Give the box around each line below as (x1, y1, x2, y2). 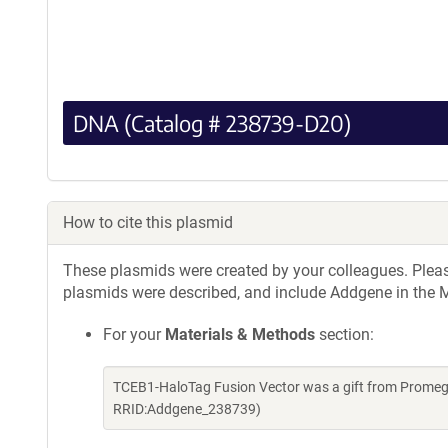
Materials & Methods (165, 324, 315, 344)
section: (315, 324, 374, 344)
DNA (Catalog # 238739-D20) (73, 108, 351, 137)
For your (103, 324, 165, 344)
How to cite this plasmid (63, 212, 233, 232)
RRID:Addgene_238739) (113, 400, 261, 417)
